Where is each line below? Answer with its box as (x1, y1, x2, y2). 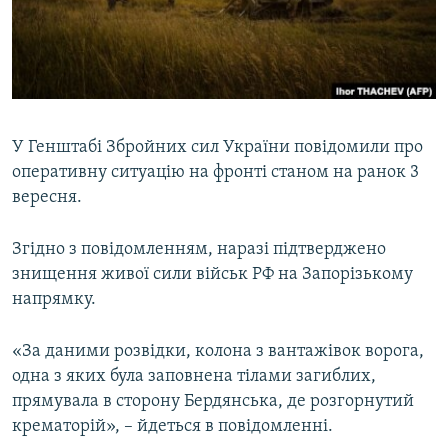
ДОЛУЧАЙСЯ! (18, 117, 96, 132)
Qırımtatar (18, 62, 96, 81)
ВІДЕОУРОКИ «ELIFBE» (36, 11, 167, 26)
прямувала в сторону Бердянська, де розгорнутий (12, 392, 414, 412)
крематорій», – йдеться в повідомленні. (12, 417, 333, 437)
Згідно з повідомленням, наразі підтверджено (12, 240, 386, 260)
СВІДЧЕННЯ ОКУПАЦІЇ (36, 47, 160, 62)
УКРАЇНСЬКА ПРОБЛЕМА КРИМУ (36, 83, 217, 98)
